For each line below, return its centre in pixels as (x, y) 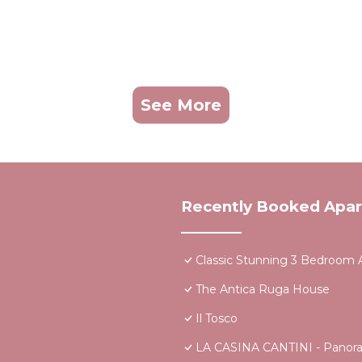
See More (181, 105)
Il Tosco (217, 318)
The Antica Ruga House (263, 289)
